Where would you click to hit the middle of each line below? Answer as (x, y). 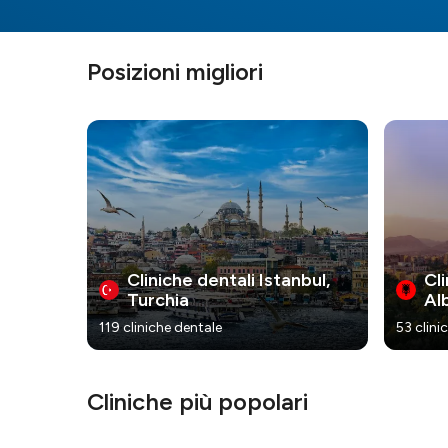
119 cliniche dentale (160, 328)
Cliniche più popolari (197, 402)
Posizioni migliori (175, 72)
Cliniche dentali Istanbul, (228, 280)
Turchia (158, 300)
